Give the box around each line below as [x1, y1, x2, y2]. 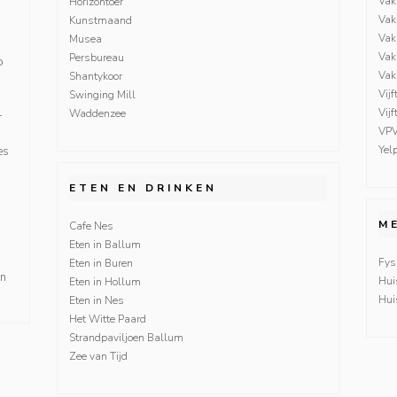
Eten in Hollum [68, 274, 141, 289]
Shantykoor [68, 68, 122, 83]
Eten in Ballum [68, 237, 141, 252]
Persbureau [68, 50, 124, 65]
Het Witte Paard [68, 311, 146, 326]
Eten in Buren [68, 255, 133, 270]
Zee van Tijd [68, 348, 128, 363]
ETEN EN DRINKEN [68, 180, 217, 195]
